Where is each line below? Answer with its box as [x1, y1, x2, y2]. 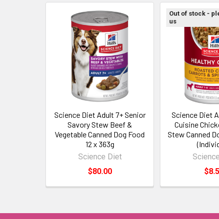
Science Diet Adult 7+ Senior [54, 110, 146, 119]
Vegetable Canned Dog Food [55, 130, 145, 139]
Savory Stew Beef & [67, 120, 132, 129]
